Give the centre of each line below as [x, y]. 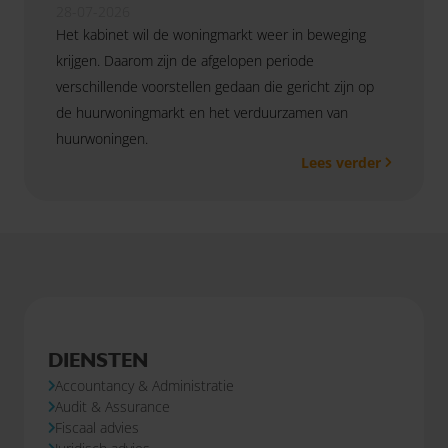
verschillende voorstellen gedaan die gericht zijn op [215, 87]
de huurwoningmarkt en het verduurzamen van [202, 113]
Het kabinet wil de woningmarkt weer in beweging [211, 35]
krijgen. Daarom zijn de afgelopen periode [185, 61]
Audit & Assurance [112, 407]
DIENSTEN [98, 360]
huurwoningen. [102, 139]
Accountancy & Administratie [144, 386]
